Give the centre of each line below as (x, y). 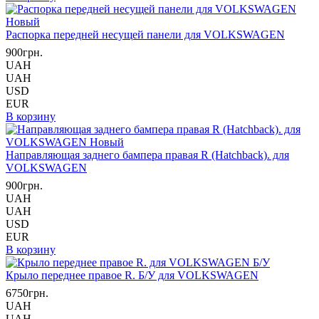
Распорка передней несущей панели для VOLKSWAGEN (145, 35)
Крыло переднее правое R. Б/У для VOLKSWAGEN (132, 275)
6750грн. (27, 293)
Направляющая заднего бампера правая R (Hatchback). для (147, 155)
